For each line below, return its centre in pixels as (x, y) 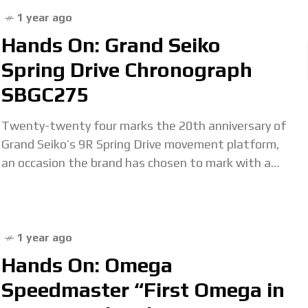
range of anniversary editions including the (118, 181)
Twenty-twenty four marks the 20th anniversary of (144, 125)
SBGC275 (45, 95)
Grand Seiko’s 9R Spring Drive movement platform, (141, 144)
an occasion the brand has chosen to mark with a (136, 163)
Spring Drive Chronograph (127, 70)
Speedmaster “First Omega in (143, 290)
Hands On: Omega (87, 265)
